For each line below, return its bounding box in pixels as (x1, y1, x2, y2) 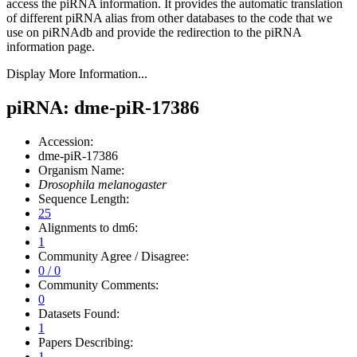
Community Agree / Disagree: (38, 249, 189, 263)
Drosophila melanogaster (38, 177, 167, 191)
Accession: (38, 134, 93, 148)
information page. (6, 39, 95, 53)
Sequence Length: (38, 191, 129, 206)
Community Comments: (38, 277, 159, 292)
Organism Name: (38, 163, 124, 177)
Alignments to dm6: (38, 220, 138, 234)
